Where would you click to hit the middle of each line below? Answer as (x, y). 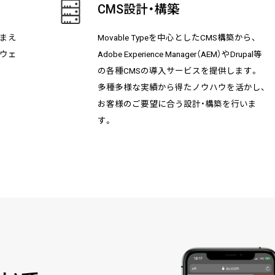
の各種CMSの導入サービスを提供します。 (178, 71)
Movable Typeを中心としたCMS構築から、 (176, 37)
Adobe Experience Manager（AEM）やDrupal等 (180, 54)
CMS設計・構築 (138, 9)
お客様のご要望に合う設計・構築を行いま (177, 104)
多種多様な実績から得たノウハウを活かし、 (181, 87)
